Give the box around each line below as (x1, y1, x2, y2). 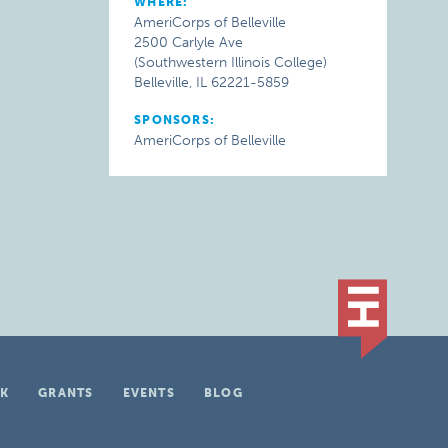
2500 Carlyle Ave (134, 34, 244, 51)
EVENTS (122, 386, 175, 400)
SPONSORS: (134, 113, 216, 127)
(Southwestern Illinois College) (134, 54, 328, 71)
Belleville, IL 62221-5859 (134, 74, 290, 91)
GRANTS (38, 386, 94, 400)
